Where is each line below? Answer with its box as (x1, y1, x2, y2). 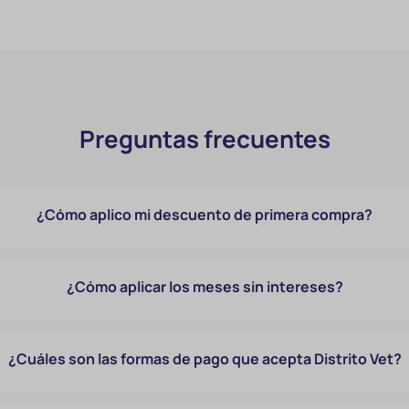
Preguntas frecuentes (79, 123, 330, 155)
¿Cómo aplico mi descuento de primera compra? (37, 204, 373, 225)
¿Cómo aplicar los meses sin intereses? (66, 277, 343, 297)
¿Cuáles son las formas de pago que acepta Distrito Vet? (7, 349, 402, 369)
